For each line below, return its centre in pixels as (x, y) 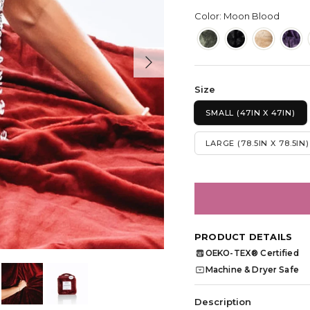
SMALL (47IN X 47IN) (250, 112)
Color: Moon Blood (237, 16)
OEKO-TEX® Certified (252, 254)
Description (222, 302)
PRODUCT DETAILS (243, 237)
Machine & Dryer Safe (252, 270)
